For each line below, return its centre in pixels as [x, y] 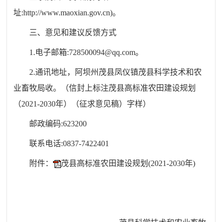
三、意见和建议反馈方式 [73, 33]
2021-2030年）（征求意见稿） [74, 104]
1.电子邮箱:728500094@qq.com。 [86, 53]
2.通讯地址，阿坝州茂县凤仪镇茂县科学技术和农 [116, 72]
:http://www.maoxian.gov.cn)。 [71, 13]
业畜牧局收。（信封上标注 [61, 88]
